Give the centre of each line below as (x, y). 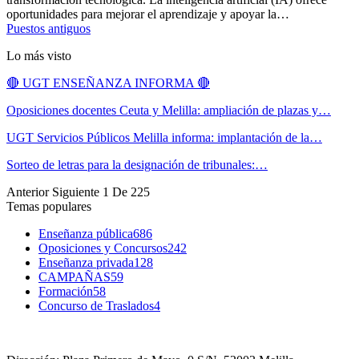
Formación (66, 292)
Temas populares (49, 207)
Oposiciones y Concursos (103, 248)
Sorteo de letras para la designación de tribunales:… (137, 165)
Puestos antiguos (48, 29)
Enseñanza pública (86, 234)
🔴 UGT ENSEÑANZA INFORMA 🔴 (108, 83)
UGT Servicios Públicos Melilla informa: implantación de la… (164, 138)
